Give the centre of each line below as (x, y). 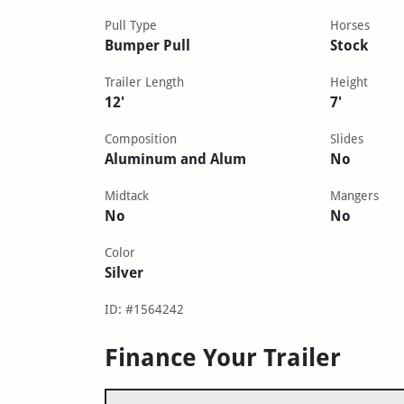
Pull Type (130, 25)
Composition (140, 138)
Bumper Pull (147, 45)
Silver (124, 272)
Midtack (126, 195)
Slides (346, 138)
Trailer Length (144, 82)
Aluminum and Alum (175, 159)
